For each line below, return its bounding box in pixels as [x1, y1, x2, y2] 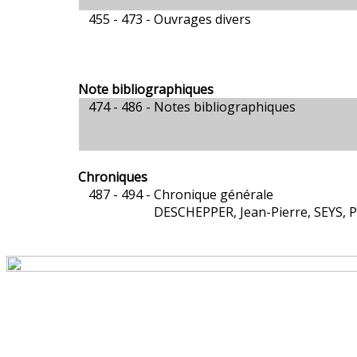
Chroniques [78, 168, 148, 186]
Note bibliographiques [78, 80, 214, 98]
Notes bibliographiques [154, 98, 296, 116]
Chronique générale [154, 186, 274, 203]
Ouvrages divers [154, 10, 252, 28]
